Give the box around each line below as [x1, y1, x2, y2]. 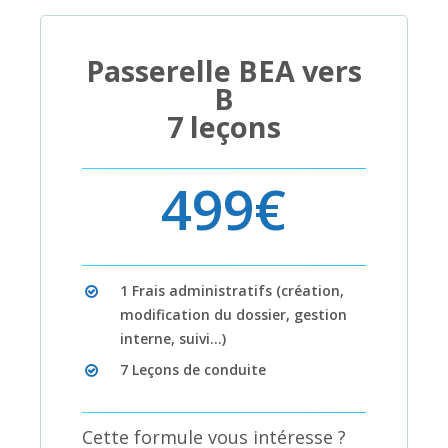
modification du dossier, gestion [119, 304, 347, 324]
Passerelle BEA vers [85, 50, 362, 90]
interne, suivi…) [119, 328, 226, 348]
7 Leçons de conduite [119, 359, 266, 379]
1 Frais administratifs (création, [119, 280, 344, 300]
